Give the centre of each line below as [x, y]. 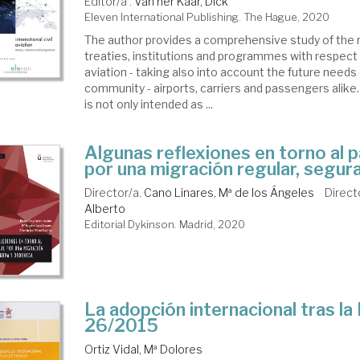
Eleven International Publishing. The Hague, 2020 [207, 17]
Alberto [105, 209]
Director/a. [115, 192]
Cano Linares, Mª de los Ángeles [229, 192]
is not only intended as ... [149, 104]
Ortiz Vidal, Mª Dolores [144, 349]
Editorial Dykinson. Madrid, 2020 [165, 224]
